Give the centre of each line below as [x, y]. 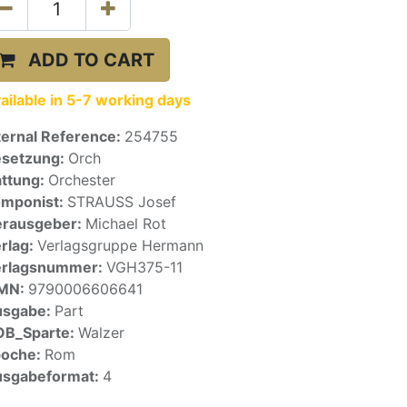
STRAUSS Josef [122, 202]
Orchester [82, 180]
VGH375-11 [144, 267]
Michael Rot [126, 223]
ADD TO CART [91, 60]
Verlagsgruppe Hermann [120, 245]
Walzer [101, 333]
